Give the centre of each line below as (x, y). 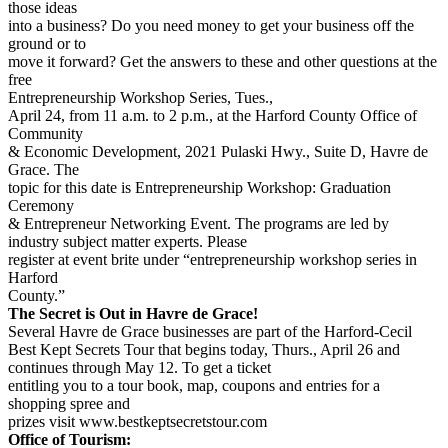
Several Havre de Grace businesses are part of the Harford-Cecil (210, 332)
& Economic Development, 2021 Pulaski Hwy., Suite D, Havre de (218, 152)
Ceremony (41, 206)
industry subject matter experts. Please (127, 242)
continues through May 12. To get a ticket (139, 368)
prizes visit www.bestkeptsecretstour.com (137, 422)
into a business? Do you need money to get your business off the (211, 26)
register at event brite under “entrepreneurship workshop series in (212, 260)
